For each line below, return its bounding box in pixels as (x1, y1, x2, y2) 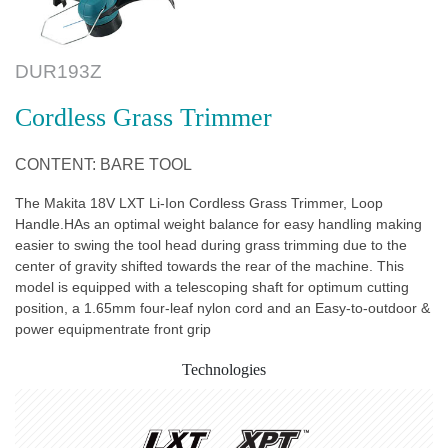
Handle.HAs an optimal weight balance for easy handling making (15, 216, 422, 232)
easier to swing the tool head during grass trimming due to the (15, 237, 407, 253)
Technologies (182, 361, 266, 378)
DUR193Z (15, 61, 102, 82)
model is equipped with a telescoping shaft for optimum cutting (15, 279, 409, 295)
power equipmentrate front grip (15, 321, 211, 337)
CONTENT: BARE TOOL (15, 156, 192, 173)
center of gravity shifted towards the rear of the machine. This (15, 258, 404, 274)
